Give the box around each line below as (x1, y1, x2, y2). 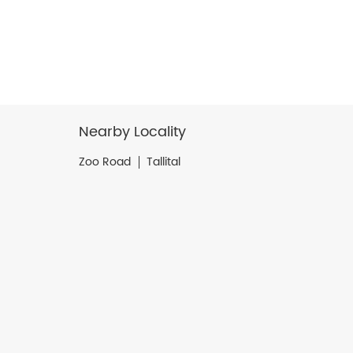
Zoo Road (78, 152, 131, 171)
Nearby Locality (78, 120, 186, 143)
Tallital (146, 152, 180, 171)
